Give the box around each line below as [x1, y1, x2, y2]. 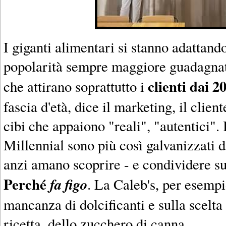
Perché [4, 173, 50, 195]
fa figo [50, 174, 87, 194]
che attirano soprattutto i [4, 76, 148, 96]
